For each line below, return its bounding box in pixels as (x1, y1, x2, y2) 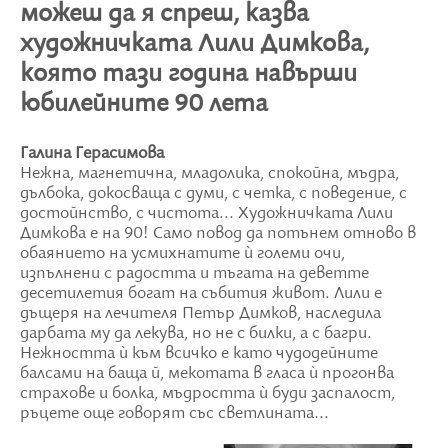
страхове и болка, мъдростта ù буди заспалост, (20, 383, 395, 404)
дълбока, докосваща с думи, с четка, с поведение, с (20, 183, 407, 204)
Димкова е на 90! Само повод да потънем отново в (20, 223, 416, 244)
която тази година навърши (20, 59, 357, 90)
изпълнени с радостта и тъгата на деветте (20, 263, 369, 284)
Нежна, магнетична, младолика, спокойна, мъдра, (20, 163, 399, 184)
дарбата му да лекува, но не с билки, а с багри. (20, 323, 372, 344)
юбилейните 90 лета (20, 89, 268, 120)
